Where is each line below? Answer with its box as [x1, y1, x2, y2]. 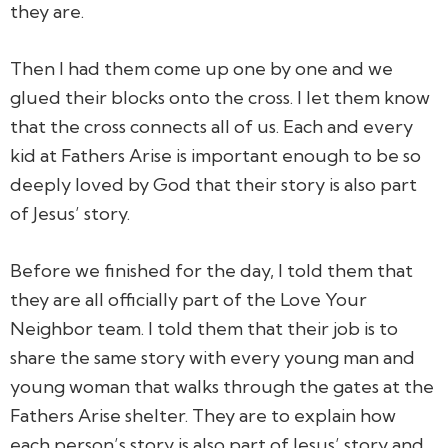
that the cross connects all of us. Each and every [10, 114, 413, 138]
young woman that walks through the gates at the [10, 374, 434, 398]
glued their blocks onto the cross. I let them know [10, 85, 430, 109]
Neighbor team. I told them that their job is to [10, 316, 398, 340]
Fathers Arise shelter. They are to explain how [10, 403, 396, 427]
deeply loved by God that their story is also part [10, 172, 417, 196]
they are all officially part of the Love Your [10, 287, 367, 311]
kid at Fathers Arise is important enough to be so [10, 143, 421, 167]
